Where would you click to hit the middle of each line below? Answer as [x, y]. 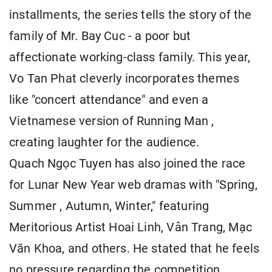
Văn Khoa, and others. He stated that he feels [134, 249]
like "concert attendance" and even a [109, 100]
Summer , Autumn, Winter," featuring [109, 206]
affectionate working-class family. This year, [130, 58]
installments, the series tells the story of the [131, 15]
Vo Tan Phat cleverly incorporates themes [124, 79]
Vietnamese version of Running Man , [112, 121]
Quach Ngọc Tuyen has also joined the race [127, 164]
